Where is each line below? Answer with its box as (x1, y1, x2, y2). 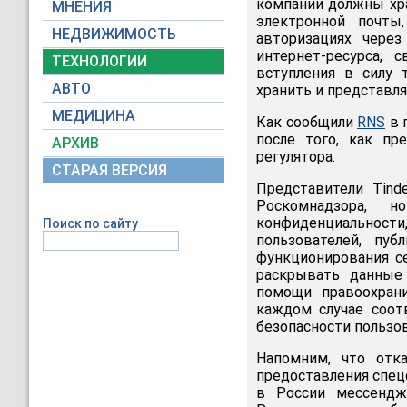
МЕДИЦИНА (52, 107, 135, 124)
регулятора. (256, 148, 335, 165)
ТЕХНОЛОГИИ (52, 53, 147, 70)
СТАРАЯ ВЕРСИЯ (52, 162, 167, 179)
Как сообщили (256, 114, 357, 131)
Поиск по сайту (43, 216, 138, 231)
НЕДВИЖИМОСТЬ (52, 25, 176, 43)
